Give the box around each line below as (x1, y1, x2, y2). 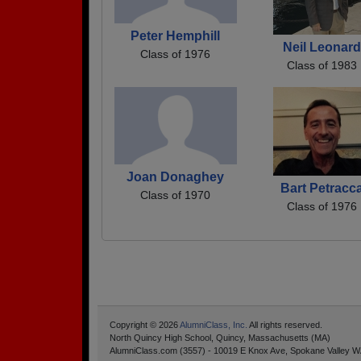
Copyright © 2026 (110, 320, 180, 330)
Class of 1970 (140, 188, 211, 201)
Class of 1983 (286, 59, 357, 73)
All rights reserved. (247, 320, 322, 330)
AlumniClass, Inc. (180, 320, 247, 330)
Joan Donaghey (127, 169, 225, 184)
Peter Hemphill (131, 28, 221, 43)
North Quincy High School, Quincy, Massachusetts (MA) (110, 333, 330, 343)
